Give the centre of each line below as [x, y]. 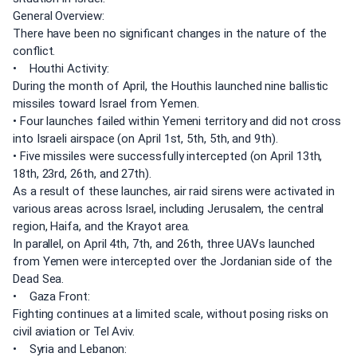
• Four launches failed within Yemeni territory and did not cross [177, 122]
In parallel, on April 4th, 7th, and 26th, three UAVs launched [164, 244]
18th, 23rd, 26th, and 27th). [82, 174]
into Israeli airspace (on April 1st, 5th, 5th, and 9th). [145, 139]
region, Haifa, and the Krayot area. [102, 227]
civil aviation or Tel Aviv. [74, 332]
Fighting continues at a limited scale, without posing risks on [171, 314]
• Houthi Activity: [61, 69]
